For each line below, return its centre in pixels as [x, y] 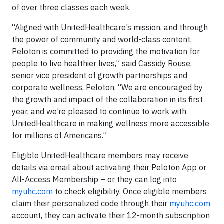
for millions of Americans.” [59, 136]
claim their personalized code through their [91, 204]
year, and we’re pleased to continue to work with [99, 112]
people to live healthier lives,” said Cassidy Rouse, [102, 64]
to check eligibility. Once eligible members [130, 192]
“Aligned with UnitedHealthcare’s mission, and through [110, 28]
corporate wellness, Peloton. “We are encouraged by [107, 88]
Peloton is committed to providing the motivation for [106, 52]
